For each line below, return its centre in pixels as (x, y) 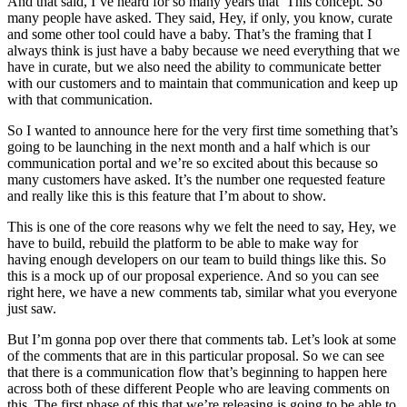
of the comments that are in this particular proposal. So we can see (196, 355)
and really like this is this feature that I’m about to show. (167, 195)
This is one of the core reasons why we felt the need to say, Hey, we (202, 226)
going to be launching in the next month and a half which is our (189, 146)
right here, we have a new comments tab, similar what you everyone (202, 292)
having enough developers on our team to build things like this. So (197, 259)
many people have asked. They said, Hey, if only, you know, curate (200, 17)
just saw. (32, 308)
